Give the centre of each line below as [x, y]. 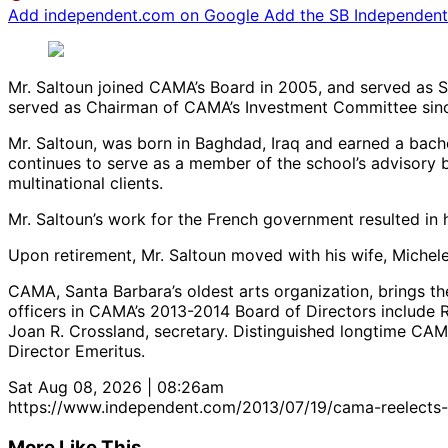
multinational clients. [85, 183]
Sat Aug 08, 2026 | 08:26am [116, 387]
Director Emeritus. [76, 351]
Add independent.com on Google [136, 15]
